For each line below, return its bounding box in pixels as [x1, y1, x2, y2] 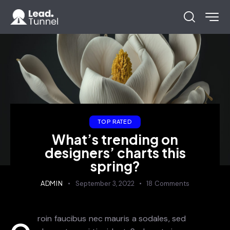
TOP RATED [98, 118, 132, 125]
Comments [155, 179, 190, 188]
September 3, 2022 [75, 179, 135, 188]
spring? [90, 158, 140, 175]
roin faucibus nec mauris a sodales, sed [37, 213, 186, 224]
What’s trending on [52, 131, 178, 148]
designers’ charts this [44, 144, 186, 162]
